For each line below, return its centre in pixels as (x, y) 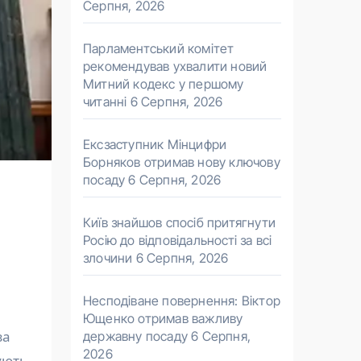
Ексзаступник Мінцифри (155, 144)
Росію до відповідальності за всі (178, 240)
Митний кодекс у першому (164, 84)
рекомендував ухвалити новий (175, 66)
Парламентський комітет (159, 48)
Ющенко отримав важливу (163, 318)
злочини (108, 258)
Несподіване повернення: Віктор (182, 301)
